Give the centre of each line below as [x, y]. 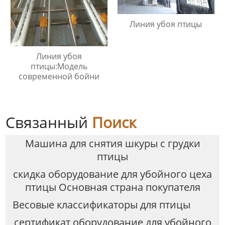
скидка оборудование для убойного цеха [113, 174]
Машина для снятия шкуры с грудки [113, 144]
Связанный [49, 123]
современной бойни [59, 77]
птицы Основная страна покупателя [113, 187]
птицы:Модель [59, 67]
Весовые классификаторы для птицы [101, 205]
